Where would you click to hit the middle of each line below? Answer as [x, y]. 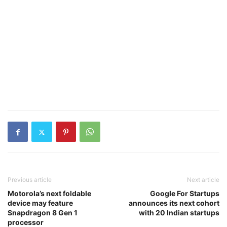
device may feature [40, 203]
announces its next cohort [174, 203]
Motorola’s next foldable [49, 193]
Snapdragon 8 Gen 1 [43, 213]
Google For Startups [185, 193]
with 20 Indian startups [179, 213]
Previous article [30, 180]
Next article [203, 180]
